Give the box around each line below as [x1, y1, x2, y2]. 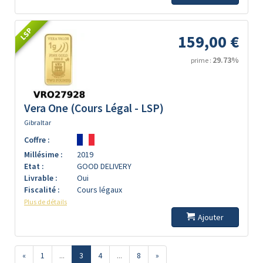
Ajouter [198, 212, 224, 222]
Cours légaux [77, 184, 122, 195]
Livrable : [24, 173, 58, 183]
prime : [191, 56, 213, 65]
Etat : [24, 161, 44, 171]
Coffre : [24, 134, 50, 145]
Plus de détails [24, 197, 67, 206]
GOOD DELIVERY [77, 161, 131, 171]
